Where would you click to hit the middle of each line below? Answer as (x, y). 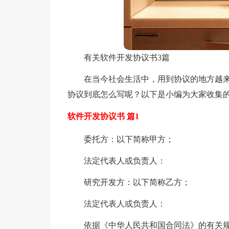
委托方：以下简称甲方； (129, 139)
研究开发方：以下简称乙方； (137, 182)
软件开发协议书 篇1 (103, 116)
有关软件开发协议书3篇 (127, 58)
